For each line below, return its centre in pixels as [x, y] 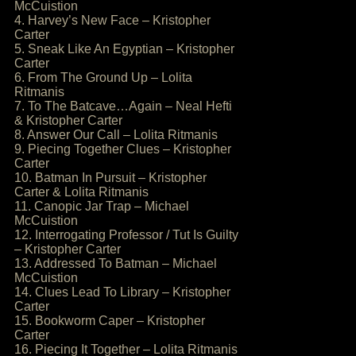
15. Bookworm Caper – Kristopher [110, 321]
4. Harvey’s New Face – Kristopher [112, 20]
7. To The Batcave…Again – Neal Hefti [123, 106]
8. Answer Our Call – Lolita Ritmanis [116, 135]
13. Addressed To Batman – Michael [116, 263]
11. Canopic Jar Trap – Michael [102, 206]
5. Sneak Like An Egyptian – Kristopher [124, 49]
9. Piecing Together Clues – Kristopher [123, 149]
